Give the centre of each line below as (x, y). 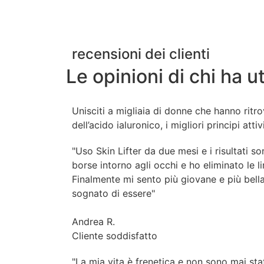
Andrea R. (93, 221)
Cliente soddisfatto (115, 235)
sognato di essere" (113, 193)
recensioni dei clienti (141, 54)
